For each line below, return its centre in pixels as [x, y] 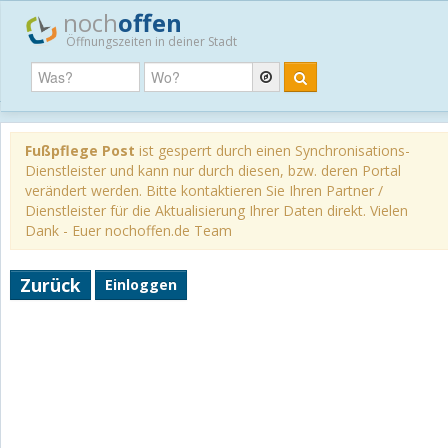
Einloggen [140, 284]
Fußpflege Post [79, 150]
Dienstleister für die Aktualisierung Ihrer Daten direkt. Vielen [216, 210]
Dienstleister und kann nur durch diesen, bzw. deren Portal [212, 170]
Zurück [50, 284]
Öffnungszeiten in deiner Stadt [151, 41]
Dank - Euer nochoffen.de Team [128, 230]
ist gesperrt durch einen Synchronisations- [272, 150]
